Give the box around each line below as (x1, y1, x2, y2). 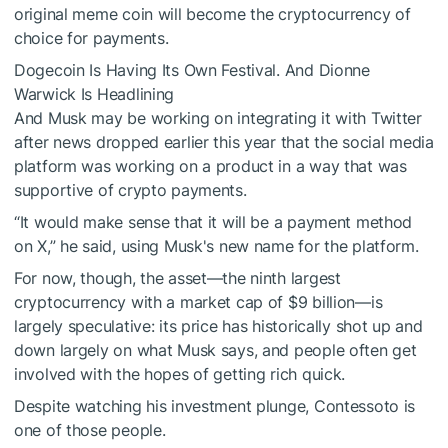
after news (14, 132, 96, 153)
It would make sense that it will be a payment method (19, 212, 413, 233)
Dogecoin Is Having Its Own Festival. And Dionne (14, 60, 370, 81)
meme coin (72, 4, 153, 25)
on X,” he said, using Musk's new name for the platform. (14, 236, 419, 257)
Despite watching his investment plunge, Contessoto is (14, 396, 416, 417)
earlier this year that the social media (158, 132, 434, 153)
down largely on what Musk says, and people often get (14, 340, 417, 361)
